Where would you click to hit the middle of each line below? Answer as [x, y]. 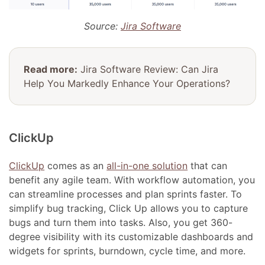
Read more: [51, 69]
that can [208, 165]
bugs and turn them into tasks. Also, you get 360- [121, 222]
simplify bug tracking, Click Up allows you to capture [129, 208]
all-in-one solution [147, 165]
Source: [102, 26]
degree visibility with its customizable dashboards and [131, 236]
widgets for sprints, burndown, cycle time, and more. [127, 251]
